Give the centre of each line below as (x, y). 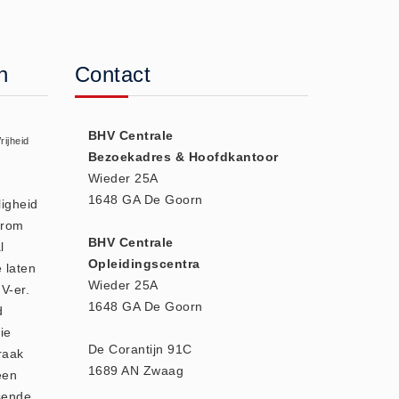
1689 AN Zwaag (135, 370)
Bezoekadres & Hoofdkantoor (183, 157)
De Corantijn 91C (140, 349)
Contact (112, 74)
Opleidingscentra (144, 264)
